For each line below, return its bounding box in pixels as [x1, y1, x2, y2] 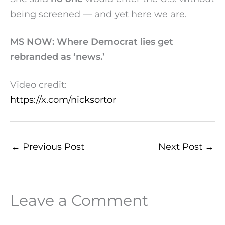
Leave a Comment [10, 191, 148, 210]
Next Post [158, 140, 205, 152]
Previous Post [20, 140, 84, 152]
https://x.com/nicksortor [10, 93, 116, 105]
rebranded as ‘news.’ [10, 51, 104, 63]
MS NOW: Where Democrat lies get [10, 36, 173, 48]
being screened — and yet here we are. [10, 8, 187, 20]
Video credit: [10, 78, 67, 90]
